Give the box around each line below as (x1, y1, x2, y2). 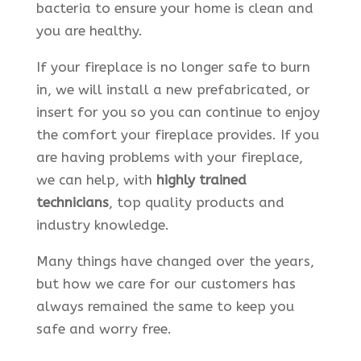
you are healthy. (35, 22, 143, 39)
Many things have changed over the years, (35, 252, 314, 269)
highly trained (156, 171, 247, 188)
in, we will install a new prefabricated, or (35, 81, 310, 98)
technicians (35, 193, 109, 210)
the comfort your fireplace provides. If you (35, 126, 319, 143)
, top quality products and (108, 193, 284, 210)
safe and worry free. (35, 320, 176, 337)
